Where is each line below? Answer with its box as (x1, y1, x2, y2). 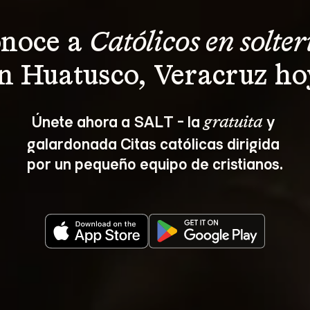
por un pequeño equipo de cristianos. (27, 152, 283, 173)
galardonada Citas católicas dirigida (27, 132, 283, 153)
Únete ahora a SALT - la (31, 110, 203, 131)
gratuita (203, 113, 263, 131)
